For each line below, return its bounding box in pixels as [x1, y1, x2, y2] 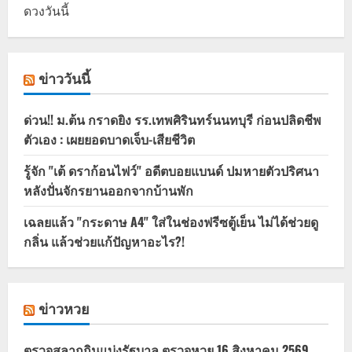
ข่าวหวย [38, 297, 90, 318]
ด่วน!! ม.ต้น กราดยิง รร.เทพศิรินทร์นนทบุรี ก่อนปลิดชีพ [24, 109, 321, 129]
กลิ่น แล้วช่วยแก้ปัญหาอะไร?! [24, 231, 185, 251]
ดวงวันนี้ [24, 2, 69, 20]
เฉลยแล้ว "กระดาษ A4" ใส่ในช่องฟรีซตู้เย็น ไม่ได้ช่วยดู [24, 211, 318, 231]
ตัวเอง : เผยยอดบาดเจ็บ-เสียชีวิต [24, 129, 195, 148]
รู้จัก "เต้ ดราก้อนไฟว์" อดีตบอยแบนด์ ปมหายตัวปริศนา [24, 160, 319, 180]
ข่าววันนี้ [38, 67, 90, 88]
